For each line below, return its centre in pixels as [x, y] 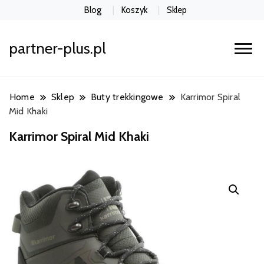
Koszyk [134, 10]
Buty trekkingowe [127, 97]
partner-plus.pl [57, 49]
